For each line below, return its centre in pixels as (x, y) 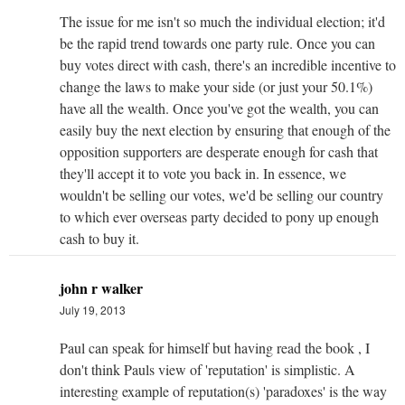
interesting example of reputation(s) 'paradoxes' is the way (223, 391)
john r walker (101, 287)
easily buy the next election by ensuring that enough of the (225, 129)
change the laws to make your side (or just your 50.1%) (216, 86)
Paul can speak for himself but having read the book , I (215, 347)
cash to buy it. (99, 238)
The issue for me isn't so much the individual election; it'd (222, 21)
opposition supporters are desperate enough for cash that (219, 151)
